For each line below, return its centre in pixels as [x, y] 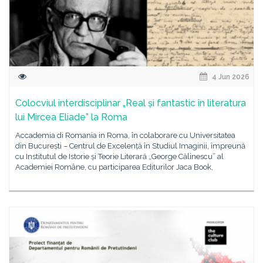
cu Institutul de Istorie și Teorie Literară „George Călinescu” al [119, 156]
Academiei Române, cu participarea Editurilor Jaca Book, [114, 167]
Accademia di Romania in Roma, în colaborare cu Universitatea [125, 135]
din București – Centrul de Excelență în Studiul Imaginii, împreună [130, 146]
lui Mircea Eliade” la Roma [71, 117]
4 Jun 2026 [230, 77]
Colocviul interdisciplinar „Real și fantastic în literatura [131, 103]
